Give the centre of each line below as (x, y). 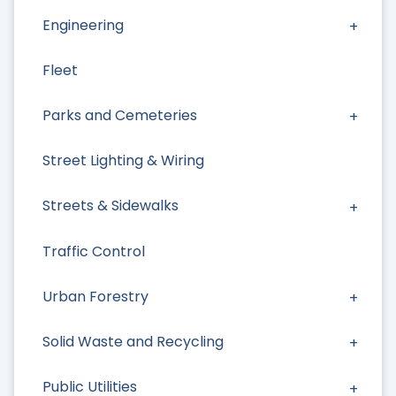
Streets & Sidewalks (110, 206)
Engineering (83, 25)
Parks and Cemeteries (120, 116)
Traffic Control (94, 251)
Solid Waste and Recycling (133, 342)
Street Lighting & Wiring (123, 161)
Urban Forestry (95, 296)
